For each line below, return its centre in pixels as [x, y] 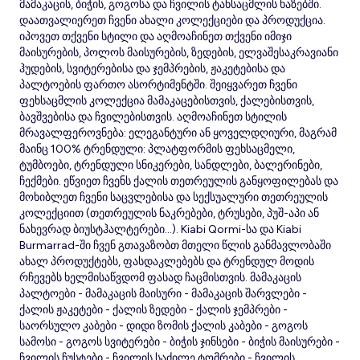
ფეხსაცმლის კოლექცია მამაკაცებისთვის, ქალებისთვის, [167, 101]
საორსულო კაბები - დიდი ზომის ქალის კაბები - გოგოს [164, 326]
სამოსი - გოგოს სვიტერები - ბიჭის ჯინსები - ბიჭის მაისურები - [180, 342]
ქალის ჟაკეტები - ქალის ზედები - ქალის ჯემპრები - [153, 310]
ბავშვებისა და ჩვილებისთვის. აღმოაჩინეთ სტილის [153, 117]
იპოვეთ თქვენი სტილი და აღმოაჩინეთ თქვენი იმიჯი [155, 37]
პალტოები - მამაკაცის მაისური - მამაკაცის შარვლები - [163, 294]
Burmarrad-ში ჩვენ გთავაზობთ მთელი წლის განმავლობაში [175, 246]
